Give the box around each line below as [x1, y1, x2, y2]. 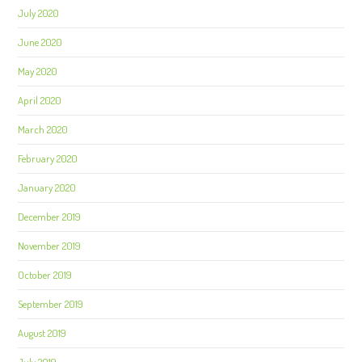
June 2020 [18, 36, 63, 48]
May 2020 [18, 65, 58, 78]
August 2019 [18, 326, 67, 339]
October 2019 [18, 268, 73, 281]
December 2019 [18, 210, 82, 223]
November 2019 [18, 239, 82, 252]
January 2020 [18, 181, 77, 194]
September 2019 [18, 297, 84, 310]
